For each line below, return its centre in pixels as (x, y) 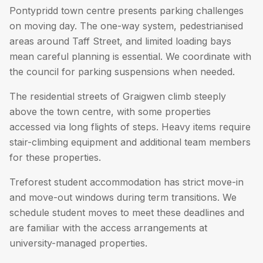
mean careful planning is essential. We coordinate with (130, 56)
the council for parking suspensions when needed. (122, 72)
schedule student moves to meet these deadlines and (127, 213)
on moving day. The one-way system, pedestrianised (126, 26)
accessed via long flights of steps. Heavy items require (130, 127)
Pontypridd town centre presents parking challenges (127, 11)
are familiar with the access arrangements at (108, 228)
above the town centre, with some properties (110, 112)
